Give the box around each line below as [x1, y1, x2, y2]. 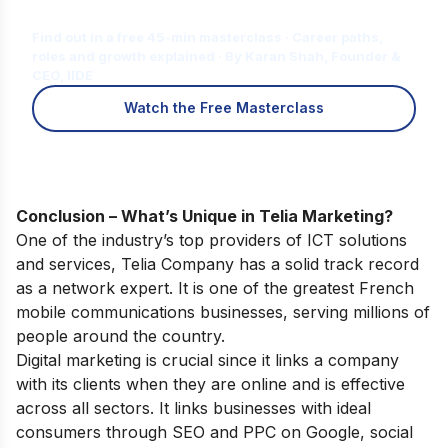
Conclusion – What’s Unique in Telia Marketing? [16, 205, 393, 226]
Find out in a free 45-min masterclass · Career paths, [32, 28, 383, 45]
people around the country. [16, 325, 225, 346]
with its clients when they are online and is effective [16, 373, 405, 394]
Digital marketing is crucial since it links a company [16, 349, 399, 370]
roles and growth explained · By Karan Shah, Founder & [32, 47, 401, 64]
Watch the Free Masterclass [123, 99, 324, 117]
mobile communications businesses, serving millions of [16, 301, 430, 322]
